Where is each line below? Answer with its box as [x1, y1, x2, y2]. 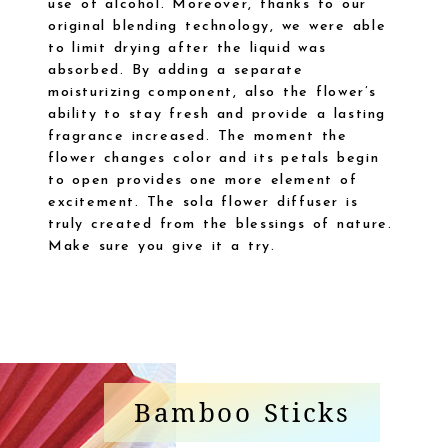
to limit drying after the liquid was [47, 41, 327, 57]
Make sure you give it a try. [47, 239, 276, 255]
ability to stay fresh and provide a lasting [47, 107, 386, 123]
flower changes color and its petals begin [47, 151, 380, 167]
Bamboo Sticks [134, 394, 351, 431]
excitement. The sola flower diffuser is [47, 195, 359, 211]
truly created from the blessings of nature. [47, 217, 393, 233]
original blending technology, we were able [47, 19, 387, 35]
